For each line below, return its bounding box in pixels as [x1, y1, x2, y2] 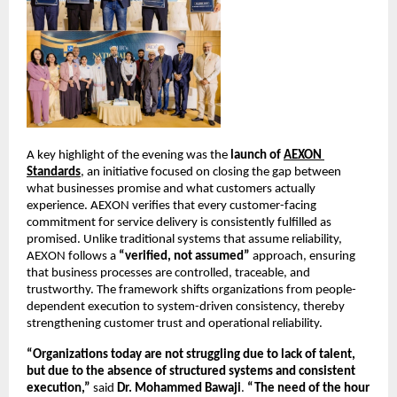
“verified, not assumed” [119, 250, 250, 264]
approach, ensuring [250, 250, 355, 264]
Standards [27, 166, 81, 180]
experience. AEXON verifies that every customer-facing [27, 199, 316, 214]
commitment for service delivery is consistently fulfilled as [27, 216, 331, 230]
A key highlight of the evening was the [27, 149, 230, 163]
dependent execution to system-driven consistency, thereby [27, 300, 345, 315]
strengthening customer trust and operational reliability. [27, 317, 323, 331]
